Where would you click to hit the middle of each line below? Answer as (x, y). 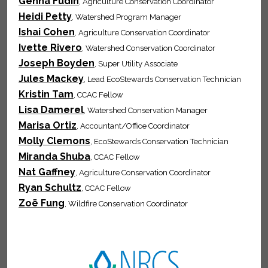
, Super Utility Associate (136, 64)
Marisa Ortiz (48, 126)
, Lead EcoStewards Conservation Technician (162, 80)
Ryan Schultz (50, 188)
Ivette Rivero (50, 48)
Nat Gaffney (47, 172)
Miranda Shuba (54, 157)
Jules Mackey (51, 79)
